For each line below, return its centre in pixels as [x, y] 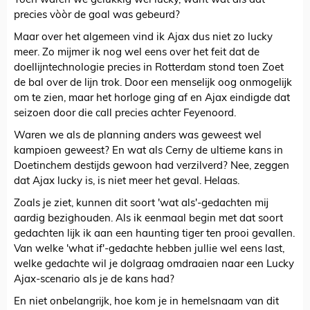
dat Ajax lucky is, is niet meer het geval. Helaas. [127, 182]
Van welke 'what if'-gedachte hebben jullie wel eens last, [149, 250]
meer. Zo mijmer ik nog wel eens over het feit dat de [137, 53]
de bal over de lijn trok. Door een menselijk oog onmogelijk [153, 84]
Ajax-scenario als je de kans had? [94, 280]
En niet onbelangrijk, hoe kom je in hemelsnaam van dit [146, 302]
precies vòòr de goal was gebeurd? [97, 16]
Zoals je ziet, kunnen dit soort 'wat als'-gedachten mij [141, 204]
